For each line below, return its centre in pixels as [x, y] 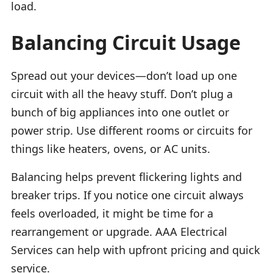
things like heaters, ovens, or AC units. [111, 148]
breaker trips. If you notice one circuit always [127, 195]
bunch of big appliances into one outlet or [120, 112]
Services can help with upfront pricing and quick [136, 250]
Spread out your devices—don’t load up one [124, 75]
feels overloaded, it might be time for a [112, 213]
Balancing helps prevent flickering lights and [126, 176]
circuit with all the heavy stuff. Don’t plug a [122, 94]
